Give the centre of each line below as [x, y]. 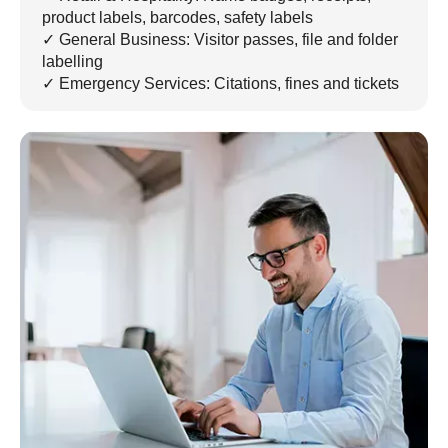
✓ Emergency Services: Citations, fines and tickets [220, 84]
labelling [72, 62]
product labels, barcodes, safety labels [177, 18]
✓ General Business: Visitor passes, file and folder [220, 40]
